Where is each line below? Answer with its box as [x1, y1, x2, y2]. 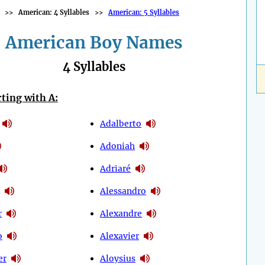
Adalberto [100, 118, 142, 129]
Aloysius [100, 253, 136, 264]
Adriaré [100, 163, 131, 174]
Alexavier [100, 230, 140, 241]
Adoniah [100, 140, 135, 151]
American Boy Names [5, 32, 183, 53]
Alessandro [100, 185, 147, 196]
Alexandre [100, 208, 143, 219]
